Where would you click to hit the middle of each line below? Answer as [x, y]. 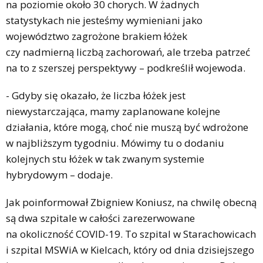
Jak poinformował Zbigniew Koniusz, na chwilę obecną [131, 202]
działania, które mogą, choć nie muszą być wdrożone [127, 127]
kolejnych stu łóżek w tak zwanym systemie [105, 159]
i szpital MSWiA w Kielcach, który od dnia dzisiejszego [130, 249]
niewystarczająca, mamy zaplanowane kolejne [113, 111]
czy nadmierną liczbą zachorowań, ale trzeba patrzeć [128, 52]
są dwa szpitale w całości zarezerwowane [100, 218]
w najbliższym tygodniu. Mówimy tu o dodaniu [115, 143]
